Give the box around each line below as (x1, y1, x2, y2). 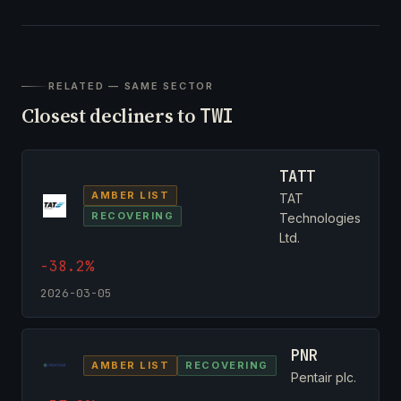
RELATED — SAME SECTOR (48, 79, 214, 92)
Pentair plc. (290, 369, 356, 385)
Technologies (279, 209, 361, 226)
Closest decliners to (21, 101, 200, 129)
